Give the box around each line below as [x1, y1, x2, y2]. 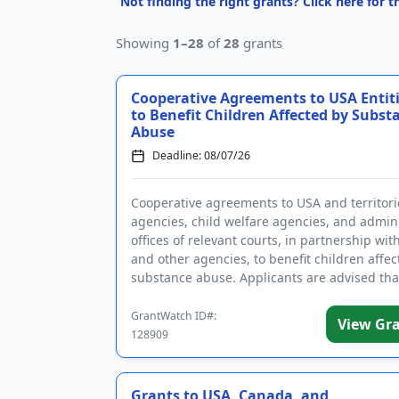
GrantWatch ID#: [131, 308, 216, 323]
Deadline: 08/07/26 [152, 148, 250, 163]
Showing [116, 34, 173, 52]
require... [131, 288, 186, 305]
